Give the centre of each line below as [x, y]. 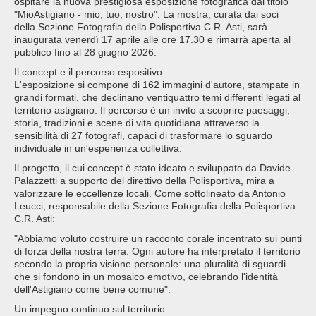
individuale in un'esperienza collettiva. [98, 148]
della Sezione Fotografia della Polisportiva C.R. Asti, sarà [141, 27]
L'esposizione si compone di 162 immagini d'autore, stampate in [157, 85]
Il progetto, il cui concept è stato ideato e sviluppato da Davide [152, 168]
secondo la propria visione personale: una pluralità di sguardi [150, 264]
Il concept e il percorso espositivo [88, 72]
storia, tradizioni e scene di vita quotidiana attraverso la [137, 123]
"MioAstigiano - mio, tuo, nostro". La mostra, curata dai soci [146, 14]
